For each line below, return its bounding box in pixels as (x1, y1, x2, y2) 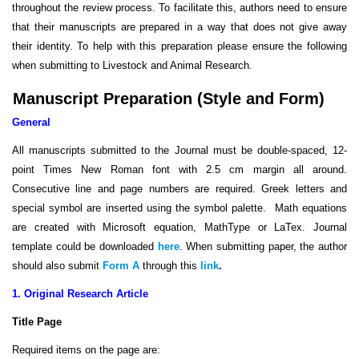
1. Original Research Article (12, 288, 148, 301)
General (12, 116, 50, 129)
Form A (103, 260, 143, 272)
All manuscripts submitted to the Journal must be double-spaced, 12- (12, 144, 347, 157)
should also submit (12, 260, 103, 272)
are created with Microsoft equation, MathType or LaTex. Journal (12, 221, 347, 234)
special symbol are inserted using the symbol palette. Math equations (12, 202, 347, 215)
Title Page (12, 316, 62, 329)
